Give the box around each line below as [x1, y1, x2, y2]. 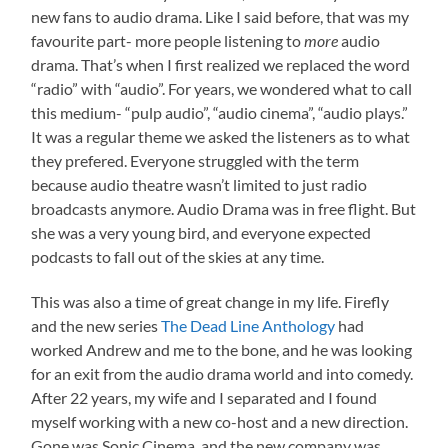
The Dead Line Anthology [161, 315, 336, 335]
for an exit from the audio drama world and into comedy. [31, 363, 414, 383]
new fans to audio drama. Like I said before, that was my [31, 6, 410, 26]
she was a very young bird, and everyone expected [31, 222, 372, 242]
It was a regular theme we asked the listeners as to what [31, 126, 411, 146]
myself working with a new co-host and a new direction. [31, 411, 409, 431]
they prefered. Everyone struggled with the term [31, 150, 360, 170]
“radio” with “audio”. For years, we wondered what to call [31, 78, 413, 98]
